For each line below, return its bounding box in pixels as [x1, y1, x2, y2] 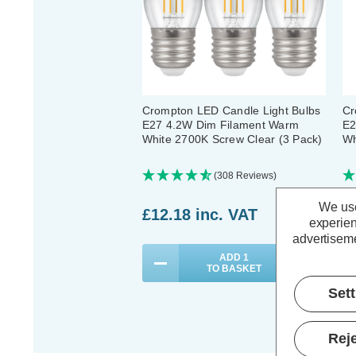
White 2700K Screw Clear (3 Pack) [141, 133, 323, 146]
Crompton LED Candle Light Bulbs [141, 104, 321, 118]
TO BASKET [206, 263, 261, 275]
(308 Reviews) [213, 170, 277, 182]
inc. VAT [195, 205, 257, 223]
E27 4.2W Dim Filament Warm [141, 118, 299, 132]
